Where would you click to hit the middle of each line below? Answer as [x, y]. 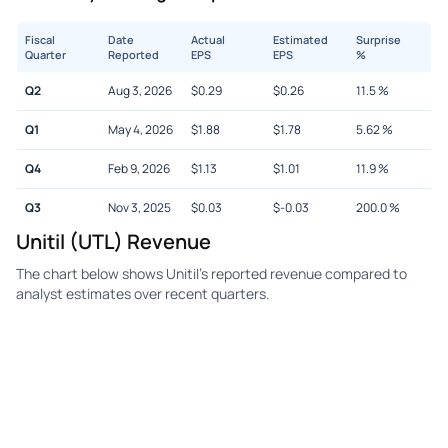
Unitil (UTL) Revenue [113, 241]
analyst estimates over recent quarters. [143, 293]
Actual [207, 39]
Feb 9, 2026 [138, 168]
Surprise [379, 39]
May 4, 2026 [140, 129]
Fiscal [40, 39]
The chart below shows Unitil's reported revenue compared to [211, 273]
